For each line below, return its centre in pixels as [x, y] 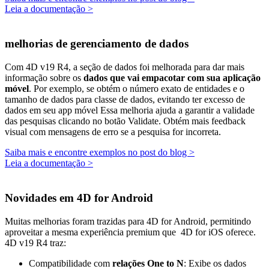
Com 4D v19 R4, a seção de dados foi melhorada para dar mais [125, 67]
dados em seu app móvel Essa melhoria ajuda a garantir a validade [130, 110]
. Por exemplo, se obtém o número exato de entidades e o [137, 89]
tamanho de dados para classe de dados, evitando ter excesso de [125, 99]
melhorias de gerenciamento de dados [97, 44]
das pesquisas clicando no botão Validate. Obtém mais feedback [125, 121]
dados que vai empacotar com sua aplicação [172, 78]
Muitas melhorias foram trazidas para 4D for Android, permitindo [128, 221]
